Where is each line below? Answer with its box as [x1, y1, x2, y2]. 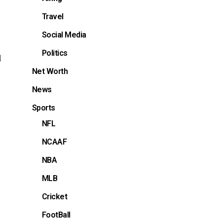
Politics [41, 48, 68, 58]
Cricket [41, 191, 68, 201]
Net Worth [32, 66, 68, 76]
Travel [41, 11, 64, 21]
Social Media [41, 30, 86, 39]
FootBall [41, 210, 71, 220]
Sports [32, 103, 55, 112]
